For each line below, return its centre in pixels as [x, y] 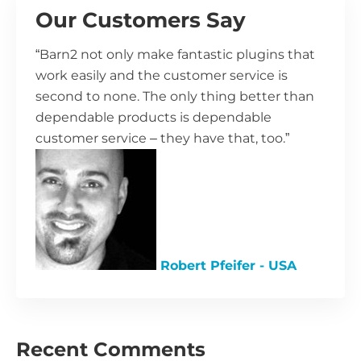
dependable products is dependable [154, 117]
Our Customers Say [141, 20]
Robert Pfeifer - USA [228, 265]
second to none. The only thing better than [175, 96]
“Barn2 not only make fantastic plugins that [175, 54]
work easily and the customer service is [162, 75]
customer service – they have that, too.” [162, 138]
